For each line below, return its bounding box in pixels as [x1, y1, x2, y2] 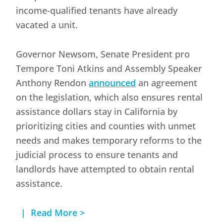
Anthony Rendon [16, 77, 89, 89]
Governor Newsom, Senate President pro [16, 48, 190, 60]
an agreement [136, 77, 198, 89]
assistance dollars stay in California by [16, 106, 178, 118]
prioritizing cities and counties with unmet [16, 120, 196, 132]
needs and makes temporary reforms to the [16, 134, 202, 147]
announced [89, 77, 136, 89]
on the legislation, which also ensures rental [16, 91, 203, 104]
